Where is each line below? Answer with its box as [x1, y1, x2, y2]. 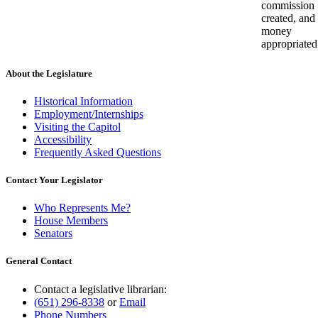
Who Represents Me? [34, 202, 131, 214]
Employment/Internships [34, 107, 143, 120]
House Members [34, 214, 108, 227]
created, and [261, 11, 315, 24]
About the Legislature [6, 67, 92, 79]
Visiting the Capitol [34, 120, 121, 133]
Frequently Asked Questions [34, 146, 161, 158]
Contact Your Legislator [6, 175, 103, 186]
